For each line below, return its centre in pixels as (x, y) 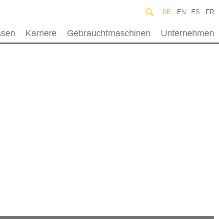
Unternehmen (187, 33)
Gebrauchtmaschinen (109, 33)
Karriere (41, 33)
